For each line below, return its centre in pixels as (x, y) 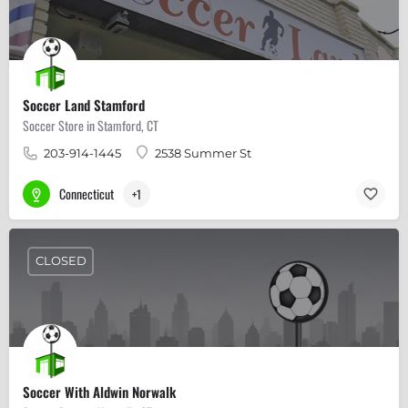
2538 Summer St (203, 153)
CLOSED (61, 261)
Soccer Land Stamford (84, 104)
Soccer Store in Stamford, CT (91, 125)
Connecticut (87, 194)
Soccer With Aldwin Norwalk (99, 391)
